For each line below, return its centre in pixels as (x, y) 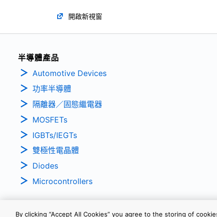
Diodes (45, 166)
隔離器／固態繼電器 (67, 104)
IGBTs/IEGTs (55, 135)
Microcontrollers (62, 181)
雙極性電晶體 (56, 150)
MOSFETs (50, 119)
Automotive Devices (70, 73)
